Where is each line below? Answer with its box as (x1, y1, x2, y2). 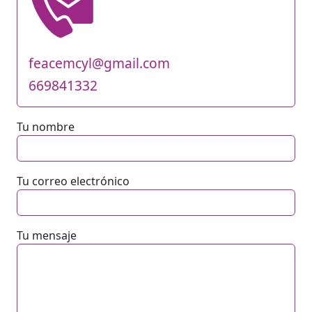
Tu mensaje (17, 227, 77, 243)
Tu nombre (17, 118, 75, 134)
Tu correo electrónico (17, 173, 130, 189)
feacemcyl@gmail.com (29, 53, 170, 72)
